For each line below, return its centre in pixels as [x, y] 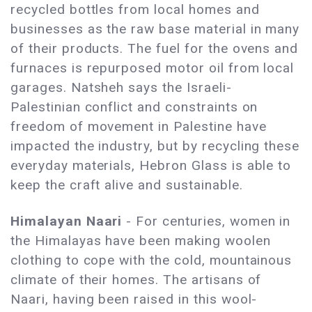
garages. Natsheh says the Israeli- [121, 88]
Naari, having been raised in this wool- [134, 299]
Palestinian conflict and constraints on [134, 107]
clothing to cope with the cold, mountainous [151, 260]
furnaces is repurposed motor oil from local [153, 68]
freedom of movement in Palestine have [139, 127]
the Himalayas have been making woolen [141, 241]
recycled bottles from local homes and [135, 10]
